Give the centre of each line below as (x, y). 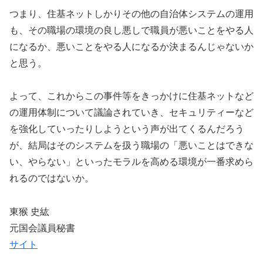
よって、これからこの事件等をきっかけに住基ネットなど (131, 96)
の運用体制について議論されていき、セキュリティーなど (131, 113)
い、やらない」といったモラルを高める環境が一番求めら (131, 162)
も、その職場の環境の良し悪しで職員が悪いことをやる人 (131, 30)
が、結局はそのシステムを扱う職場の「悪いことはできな (131, 146)
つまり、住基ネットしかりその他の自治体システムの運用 (131, 14)
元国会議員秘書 (42, 228)
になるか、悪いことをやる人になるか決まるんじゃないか (131, 46)
